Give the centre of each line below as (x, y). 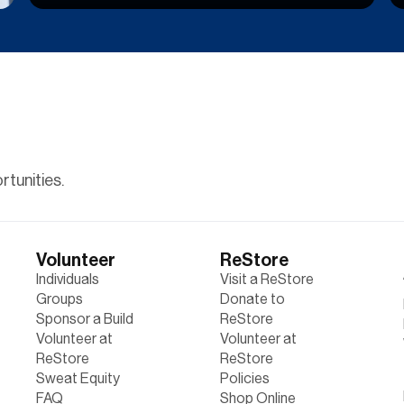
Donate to (252, 298)
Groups (59, 298)
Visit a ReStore (266, 279)
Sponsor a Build (84, 318)
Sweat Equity (78, 378)
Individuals (67, 279)
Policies (244, 378)
